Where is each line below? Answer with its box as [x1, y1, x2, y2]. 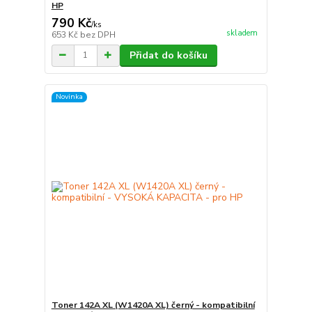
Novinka [55, 91, 83, 102]
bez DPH [79, 29, 116, 40]
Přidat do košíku [129, 48, 208, 62]
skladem [226, 28, 258, 38]
